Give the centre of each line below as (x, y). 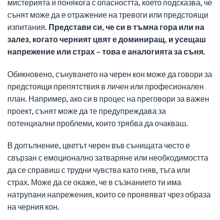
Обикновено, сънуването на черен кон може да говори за (110, 74)
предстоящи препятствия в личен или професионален (106, 86)
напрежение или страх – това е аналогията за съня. (106, 51)
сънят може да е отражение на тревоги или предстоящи (108, 14)
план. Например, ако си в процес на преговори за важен (108, 98)
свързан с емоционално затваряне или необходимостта (108, 158)
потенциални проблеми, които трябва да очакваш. (98, 123)
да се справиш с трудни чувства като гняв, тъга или (99, 170)
